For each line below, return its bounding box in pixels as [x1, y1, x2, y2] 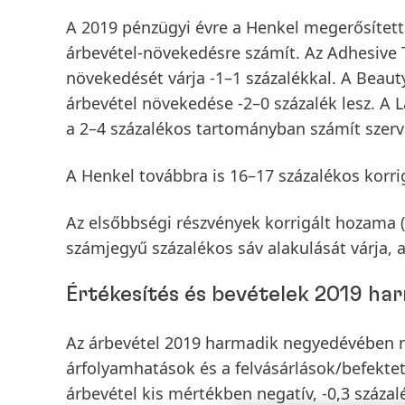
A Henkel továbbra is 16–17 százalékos [66, 165, 364, 186]
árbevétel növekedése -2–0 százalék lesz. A [66, 92, 395, 114]
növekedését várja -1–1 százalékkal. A [66, 67, 356, 89]
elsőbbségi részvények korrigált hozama [89, 212, 400, 233]
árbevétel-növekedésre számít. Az [66, 42, 327, 63]
